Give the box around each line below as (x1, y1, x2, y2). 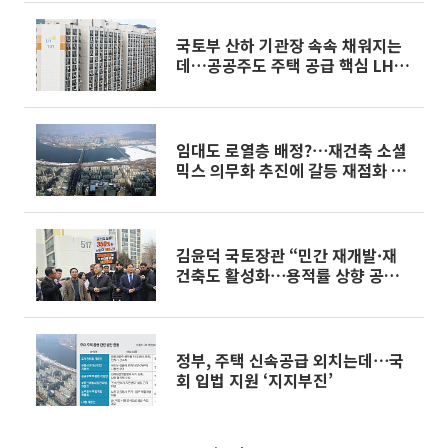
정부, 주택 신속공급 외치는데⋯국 (176, 348, 404, 372)
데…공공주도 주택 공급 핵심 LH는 (176, 53, 409, 77)
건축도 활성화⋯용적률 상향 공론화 (176, 263, 414, 287)
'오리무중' (176, 73, 246, 97)
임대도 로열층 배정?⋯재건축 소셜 (176, 138, 407, 162)
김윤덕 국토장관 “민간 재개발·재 (176, 243, 397, 267)
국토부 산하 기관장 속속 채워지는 (176, 33, 402, 57)
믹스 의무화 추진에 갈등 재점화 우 (176, 158, 406, 182)
